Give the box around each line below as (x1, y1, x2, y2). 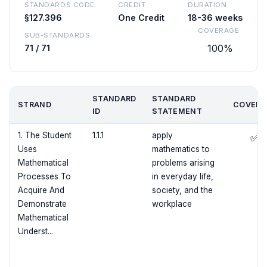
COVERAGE (198, 26, 240, 35)
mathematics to (151, 144, 210, 154)
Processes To (17, 172, 71, 182)
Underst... (17, 226, 53, 237)
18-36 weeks (187, 13, 243, 23)
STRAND (17, 100, 52, 110)
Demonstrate (17, 199, 67, 209)
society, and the (151, 185, 213, 195)
